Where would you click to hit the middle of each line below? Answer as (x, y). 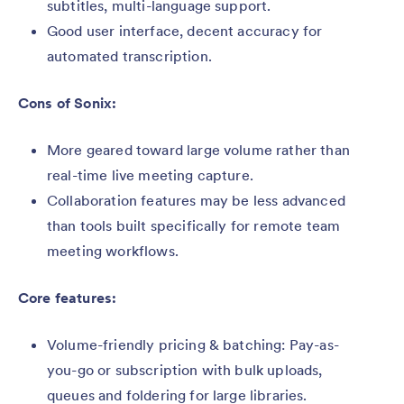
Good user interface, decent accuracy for (185, 31)
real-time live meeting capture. (150, 175)
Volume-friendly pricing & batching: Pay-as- (193, 344)
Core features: (68, 298)
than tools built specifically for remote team (194, 225)
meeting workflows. (113, 251)
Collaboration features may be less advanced (196, 200)
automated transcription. (129, 56)
